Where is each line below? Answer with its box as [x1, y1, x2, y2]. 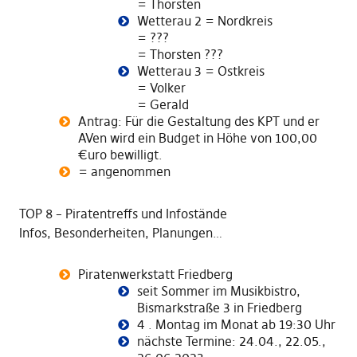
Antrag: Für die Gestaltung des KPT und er [77, 113, 320, 129]
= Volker [136, 80, 186, 96]
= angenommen [77, 163, 171, 179]
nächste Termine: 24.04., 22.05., [136, 333, 326, 349]
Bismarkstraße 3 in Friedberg [136, 300, 302, 316]
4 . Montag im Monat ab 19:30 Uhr [136, 316, 335, 332]
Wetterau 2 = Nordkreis [136, 13, 273, 29]
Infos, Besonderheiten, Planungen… [18, 225, 222, 241]
